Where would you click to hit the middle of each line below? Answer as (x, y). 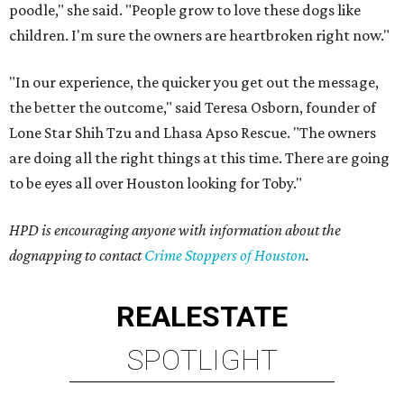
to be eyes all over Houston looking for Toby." (156, 183)
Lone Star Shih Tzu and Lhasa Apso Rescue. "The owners (193, 133)
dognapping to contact (77, 255)
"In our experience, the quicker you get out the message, (194, 82)
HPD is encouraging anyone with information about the (175, 230)
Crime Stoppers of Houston (225, 255)
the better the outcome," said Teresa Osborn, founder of (193, 107)
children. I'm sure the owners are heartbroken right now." (199, 35)
